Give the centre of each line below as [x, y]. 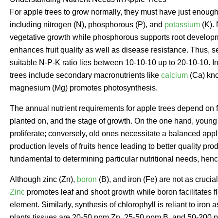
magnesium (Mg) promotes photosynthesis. [84, 88]
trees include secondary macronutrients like [85, 75]
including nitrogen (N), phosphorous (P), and [87, 24]
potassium [182, 24]
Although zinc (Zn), [43, 179]
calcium [174, 75]
